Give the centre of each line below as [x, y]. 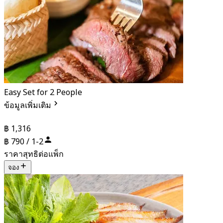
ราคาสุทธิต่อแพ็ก [34, 154]
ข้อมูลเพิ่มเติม [28, 105]
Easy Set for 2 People [43, 92]
